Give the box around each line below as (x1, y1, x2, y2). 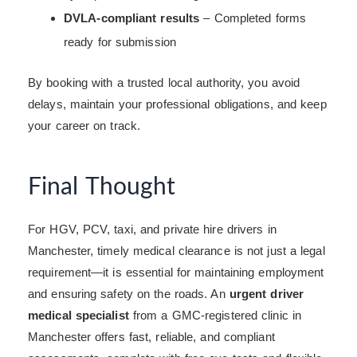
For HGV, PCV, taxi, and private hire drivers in (28, 222, 277, 237)
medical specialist (28, 308, 129, 323)
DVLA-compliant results (64, 10, 200, 25)
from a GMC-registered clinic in (128, 308, 302, 323)
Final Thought (28, 175, 176, 200)
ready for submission (64, 34, 176, 49)
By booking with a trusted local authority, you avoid (28, 76, 300, 90)
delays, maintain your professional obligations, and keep (28, 97, 327, 112)
